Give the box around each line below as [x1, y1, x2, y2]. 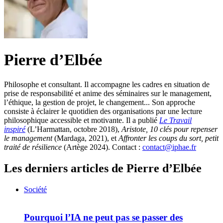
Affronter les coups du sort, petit [118, 133, 219, 142]
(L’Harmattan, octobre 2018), [25, 124, 121, 133]
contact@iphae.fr [142, 142, 196, 151]
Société [24, 185, 47, 194]
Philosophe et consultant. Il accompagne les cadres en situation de [4, 80, 210, 89]
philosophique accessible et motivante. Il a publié [4, 115, 159, 124]
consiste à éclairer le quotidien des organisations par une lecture [4, 107, 202, 115]
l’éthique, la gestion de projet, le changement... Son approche [4, 98, 195, 107]
